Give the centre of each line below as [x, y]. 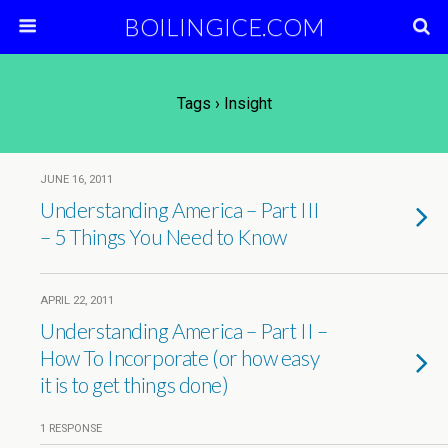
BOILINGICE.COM [224, 26]
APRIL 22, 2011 [77, 300]
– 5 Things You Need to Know [163, 236]
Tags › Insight [224, 103]
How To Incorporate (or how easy [180, 357]
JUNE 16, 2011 [76, 179]
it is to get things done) [134, 384]
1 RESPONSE [71, 428]
